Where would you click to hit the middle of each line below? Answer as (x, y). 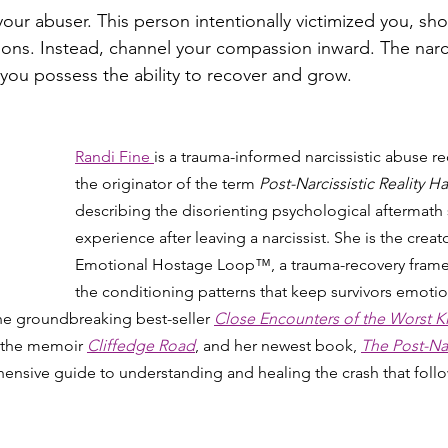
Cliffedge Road (141, 345)
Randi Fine (114, 156)
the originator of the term (167, 183)
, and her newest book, (278, 345)
